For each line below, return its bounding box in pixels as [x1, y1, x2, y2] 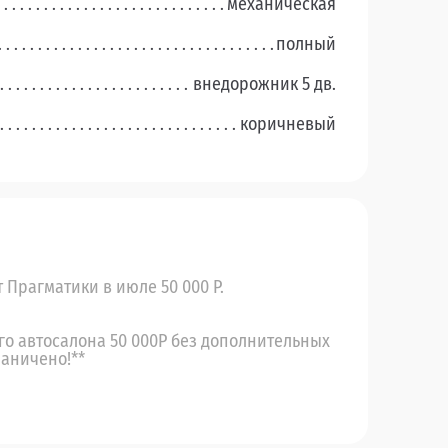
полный [276, 33, 336, 56]
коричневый [240, 113, 336, 136]
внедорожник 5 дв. [193, 73, 336, 96]
